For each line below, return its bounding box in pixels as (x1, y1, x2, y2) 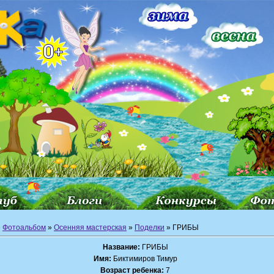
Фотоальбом (2, 223, 46, 232)
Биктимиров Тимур (111, 254, 177, 263)
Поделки (135, 223, 165, 232)
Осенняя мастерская (54, 223, 127, 232)
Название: (102, 243, 140, 251)
